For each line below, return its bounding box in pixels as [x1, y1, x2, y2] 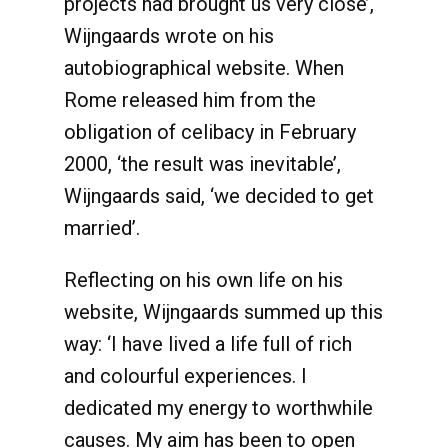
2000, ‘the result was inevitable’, [64, 152, 341, 176]
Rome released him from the [64, 88, 316, 112]
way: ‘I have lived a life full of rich [64, 332, 352, 356]
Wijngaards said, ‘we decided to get [64, 184, 374, 208]
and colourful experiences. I [64, 364, 307, 388]
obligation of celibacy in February [64, 120, 356, 144]
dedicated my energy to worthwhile [64, 396, 373, 420]
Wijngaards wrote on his [64, 24, 274, 48]
